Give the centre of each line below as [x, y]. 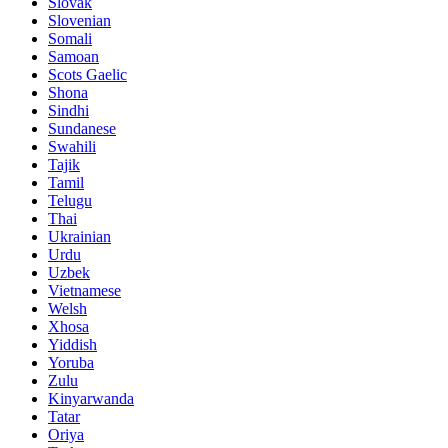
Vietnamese [84, 290]
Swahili [72, 146]
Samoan [73, 56]
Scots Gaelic [87, 74]
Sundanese [82, 128]
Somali [70, 38]
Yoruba [71, 362]
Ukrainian [79, 236]
